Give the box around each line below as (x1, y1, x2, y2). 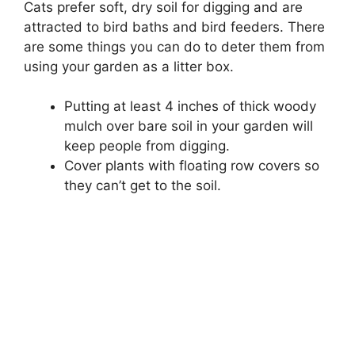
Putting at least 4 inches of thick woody (64, 98, 316, 115)
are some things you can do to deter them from (24, 38, 325, 55)
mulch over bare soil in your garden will (64, 118, 313, 135)
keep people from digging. (64, 138, 230, 155)
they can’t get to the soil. (64, 177, 221, 194)
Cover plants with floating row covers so (64, 158, 319, 174)
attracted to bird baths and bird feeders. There (24, 18, 325, 35)
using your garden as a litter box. (24, 58, 234, 74)
